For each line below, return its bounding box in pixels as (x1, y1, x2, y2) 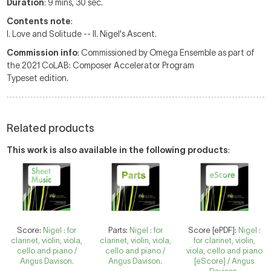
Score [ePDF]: (188, 226, 238, 235)
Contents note (7, 16, 71, 26)
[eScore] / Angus (194, 256, 255, 266)
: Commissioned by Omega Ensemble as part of (77, 48, 255, 57)
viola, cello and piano (186, 246, 263, 255)
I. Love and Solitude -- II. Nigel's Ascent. (7, 29, 157, 39)
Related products (7, 122, 95, 134)
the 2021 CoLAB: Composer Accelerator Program (7, 60, 195, 70)
